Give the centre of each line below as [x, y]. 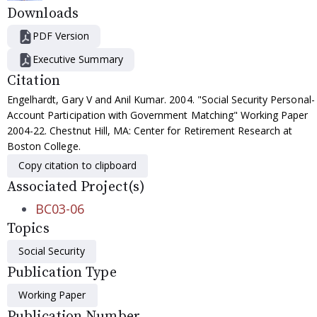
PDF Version [61, 36]
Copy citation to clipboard [78, 165]
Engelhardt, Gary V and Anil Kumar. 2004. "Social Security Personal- [161, 99]
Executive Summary [78, 59]
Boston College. [44, 146]
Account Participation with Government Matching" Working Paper [158, 115]
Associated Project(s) [76, 187]
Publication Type [62, 273]
